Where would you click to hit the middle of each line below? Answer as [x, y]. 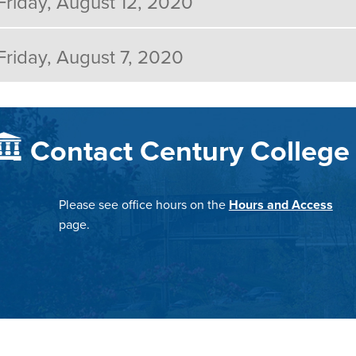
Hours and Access [281, 204]
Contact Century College [190, 150]
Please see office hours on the [143, 204]
